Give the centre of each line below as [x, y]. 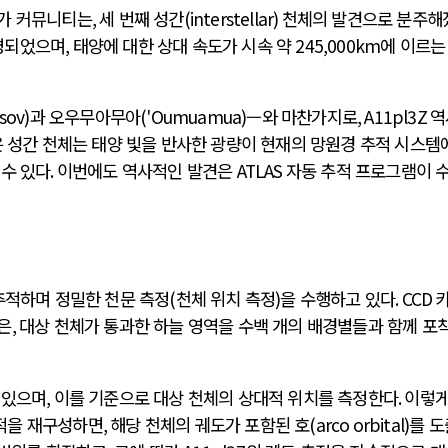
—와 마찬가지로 [302, 117]
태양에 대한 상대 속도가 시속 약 [184, 45]
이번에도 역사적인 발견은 [146, 171]
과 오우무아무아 [85, 117]
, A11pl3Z [394, 117]
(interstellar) [232, 18]
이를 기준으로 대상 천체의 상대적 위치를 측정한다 [226, 397]
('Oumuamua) [193, 117]
